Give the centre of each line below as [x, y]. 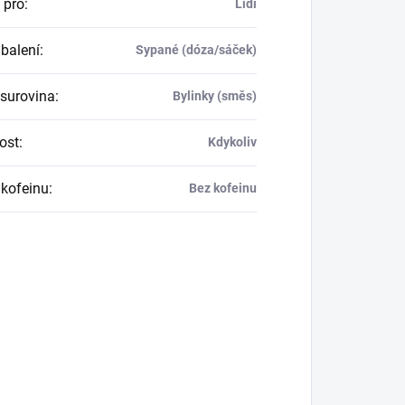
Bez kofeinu [222, 188]
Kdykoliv [232, 141]
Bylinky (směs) [214, 95]
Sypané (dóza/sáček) [196, 49]
